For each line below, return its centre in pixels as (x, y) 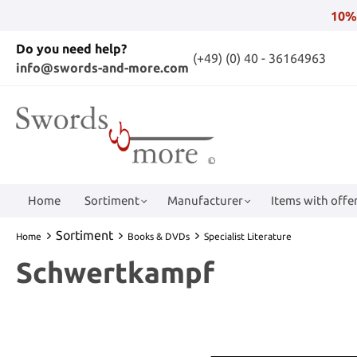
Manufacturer (205, 200)
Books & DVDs (159, 236)
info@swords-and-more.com (102, 68)
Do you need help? (71, 49)
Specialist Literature (248, 236)
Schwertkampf (115, 272)
